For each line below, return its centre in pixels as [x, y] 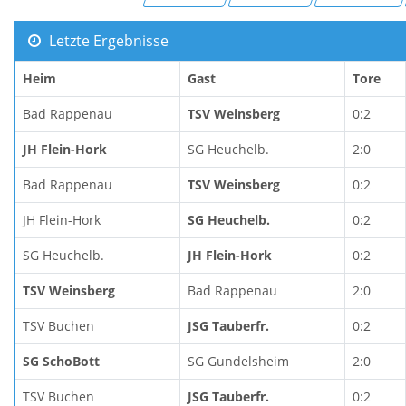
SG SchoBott [61, 361]
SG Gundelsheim [238, 361]
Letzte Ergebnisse [106, 40]
